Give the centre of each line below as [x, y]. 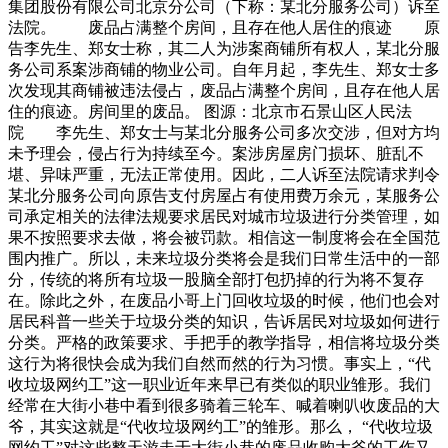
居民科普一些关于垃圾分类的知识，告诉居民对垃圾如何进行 [224, 322]
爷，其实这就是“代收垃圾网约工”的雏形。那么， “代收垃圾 [220, 427]
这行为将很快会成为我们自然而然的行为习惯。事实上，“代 [219, 364]
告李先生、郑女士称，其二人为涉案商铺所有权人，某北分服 [224, 49]
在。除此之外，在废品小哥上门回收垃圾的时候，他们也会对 [224, 301]
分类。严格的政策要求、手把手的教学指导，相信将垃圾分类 [224, 343]
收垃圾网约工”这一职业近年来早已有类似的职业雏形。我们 [219, 385]
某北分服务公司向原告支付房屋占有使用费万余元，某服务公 [224, 196]
